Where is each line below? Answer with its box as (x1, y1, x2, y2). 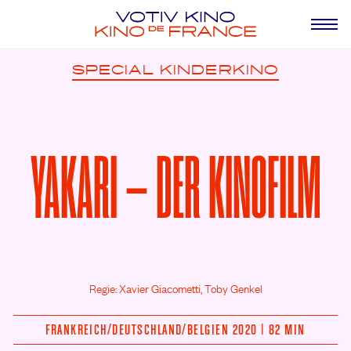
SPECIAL (71, 62, 154, 78)
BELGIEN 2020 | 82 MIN (186, 320, 306, 338)
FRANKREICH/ (45, 320, 113, 338)
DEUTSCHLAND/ (112, 320, 187, 338)
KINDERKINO (159, 62, 280, 78)
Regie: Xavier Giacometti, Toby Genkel (89, 279, 262, 297)
